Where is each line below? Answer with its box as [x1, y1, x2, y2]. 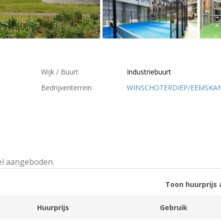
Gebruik [159, 202, 187, 212]
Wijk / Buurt [41, 67, 78, 76]
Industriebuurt [127, 67, 171, 76]
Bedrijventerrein [41, 83, 92, 92]
